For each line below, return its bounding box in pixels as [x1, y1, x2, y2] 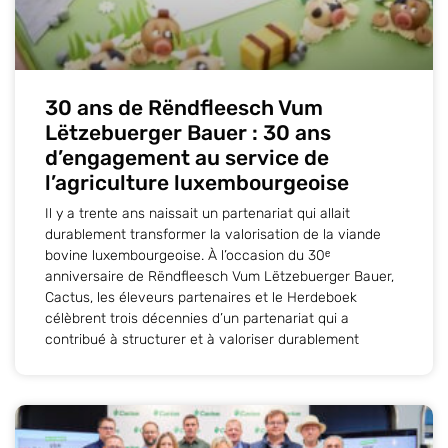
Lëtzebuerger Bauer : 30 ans [45, 119, 331, 145]
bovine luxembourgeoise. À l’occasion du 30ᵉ [45, 246, 330, 264]
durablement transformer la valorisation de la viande [45, 225, 381, 243]
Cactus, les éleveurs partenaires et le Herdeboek [45, 288, 357, 306]
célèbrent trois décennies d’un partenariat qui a [45, 309, 349, 327]
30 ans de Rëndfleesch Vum [45, 94, 323, 120]
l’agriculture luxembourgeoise [45, 169, 349, 195]
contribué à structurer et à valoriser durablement [45, 330, 359, 348]
